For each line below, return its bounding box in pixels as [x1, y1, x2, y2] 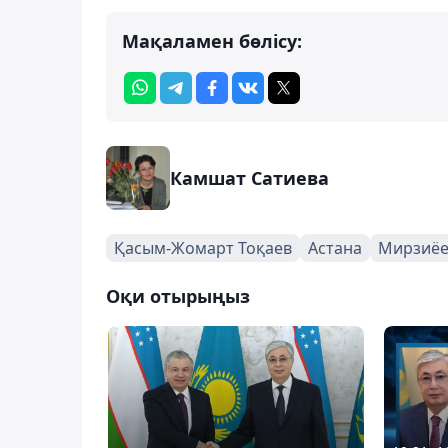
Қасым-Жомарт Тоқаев [114, 236, 292, 259]
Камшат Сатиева [170, 165, 329, 190]
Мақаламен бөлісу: [122, 28, 302, 53]
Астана [308, 236, 362, 259]
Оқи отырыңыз [106, 283, 250, 308]
